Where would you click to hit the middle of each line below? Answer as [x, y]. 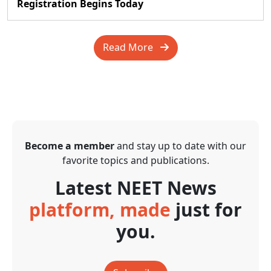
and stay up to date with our [180, 146]
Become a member [70, 146]
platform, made [102, 210]
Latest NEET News [135, 188]
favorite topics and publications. [135, 160]
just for [209, 210]
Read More [131, 47]
